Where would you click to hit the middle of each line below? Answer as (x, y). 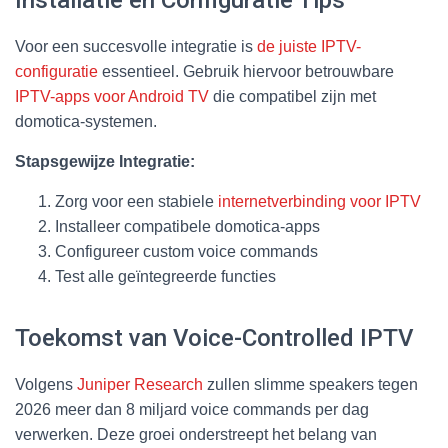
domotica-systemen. (86, 121)
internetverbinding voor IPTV (319, 201)
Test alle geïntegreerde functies (165, 276)
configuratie (56, 71)
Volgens (46, 384)
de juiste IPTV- (309, 46)
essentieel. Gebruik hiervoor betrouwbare (246, 71)
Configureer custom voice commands (186, 251)
